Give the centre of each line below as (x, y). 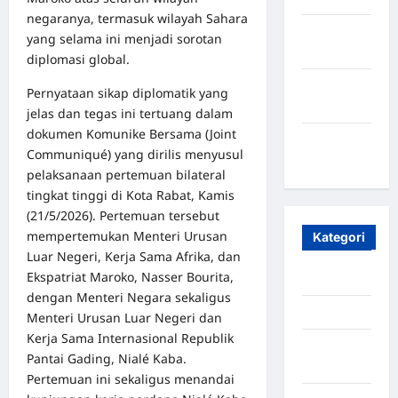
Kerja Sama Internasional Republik (130, 338)
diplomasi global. (78, 59)
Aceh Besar (336, 313)
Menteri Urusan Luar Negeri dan (124, 317)
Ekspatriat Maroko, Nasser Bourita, (130, 276)
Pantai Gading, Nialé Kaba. (107, 358)
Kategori (338, 237)
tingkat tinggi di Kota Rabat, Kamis (131, 195)
